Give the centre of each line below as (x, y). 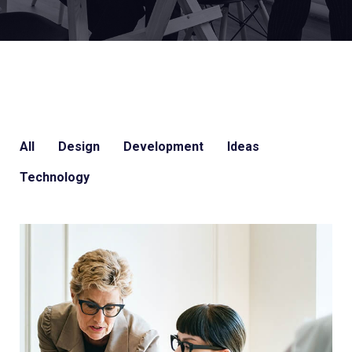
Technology (55, 177)
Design (79, 147)
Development (163, 147)
